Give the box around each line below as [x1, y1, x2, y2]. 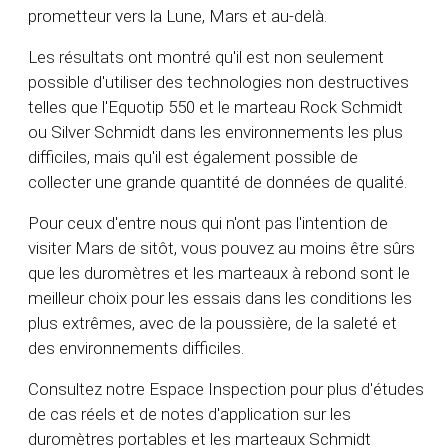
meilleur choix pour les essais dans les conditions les [28, 288, 412, 309]
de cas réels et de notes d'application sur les [28, 404, 351, 425]
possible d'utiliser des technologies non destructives [28, 72, 409, 93]
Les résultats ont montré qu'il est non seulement [28, 47, 384, 68]
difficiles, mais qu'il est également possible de [28, 147, 358, 168]
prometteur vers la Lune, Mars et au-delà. [28, 6, 327, 27]
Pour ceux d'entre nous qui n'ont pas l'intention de [28, 213, 388, 234]
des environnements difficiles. [28, 338, 244, 359]
